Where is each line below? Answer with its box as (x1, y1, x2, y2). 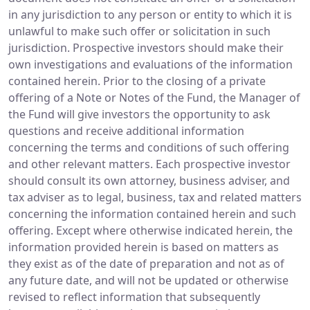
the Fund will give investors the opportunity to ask (8, 106, 271, 122)
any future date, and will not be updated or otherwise (8, 272, 289, 288)
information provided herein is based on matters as (8, 239, 279, 255)
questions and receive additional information (8, 122, 244, 138)
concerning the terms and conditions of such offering (8, 139, 289, 155)
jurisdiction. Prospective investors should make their (8, 39, 284, 55)
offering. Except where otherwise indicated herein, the (8, 222, 293, 238)
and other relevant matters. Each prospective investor (8, 156, 291, 172)
